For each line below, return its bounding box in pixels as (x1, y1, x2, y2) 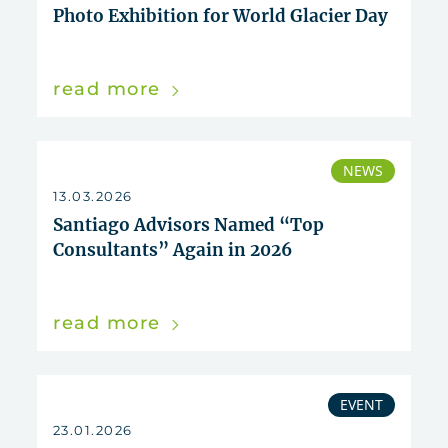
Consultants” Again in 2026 (53, 239, 292, 262)
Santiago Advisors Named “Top (53, 214, 324, 237)
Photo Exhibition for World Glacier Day (53, 5, 388, 28)
